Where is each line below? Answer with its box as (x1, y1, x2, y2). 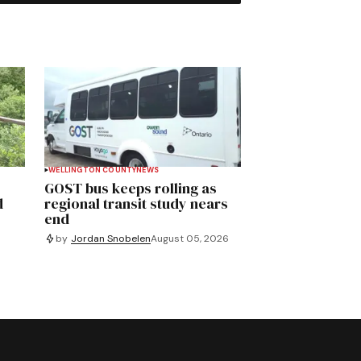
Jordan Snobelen (71, 231, 151, 245)
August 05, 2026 (151, 231, 230, 245)
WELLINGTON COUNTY (48, 165, 137, 176)
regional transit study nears (44, 193, 229, 214)
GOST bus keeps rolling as (44, 178, 218, 199)
